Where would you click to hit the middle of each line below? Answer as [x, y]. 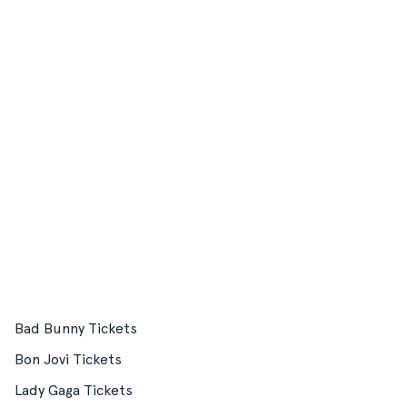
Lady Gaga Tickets [74, 390]
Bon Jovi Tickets [68, 359]
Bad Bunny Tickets [76, 328]
